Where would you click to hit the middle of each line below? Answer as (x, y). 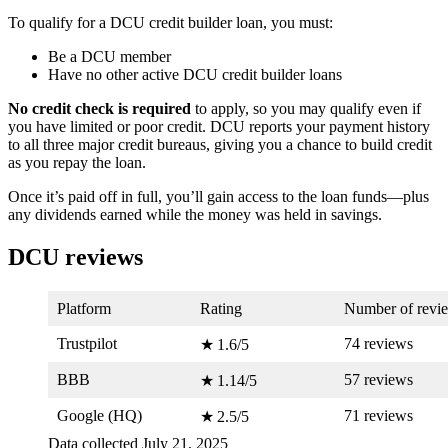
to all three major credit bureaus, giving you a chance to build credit (220, 144)
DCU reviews (75, 256)
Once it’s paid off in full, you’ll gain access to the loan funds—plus (218, 196)
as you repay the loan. (77, 162)
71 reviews (378, 415)
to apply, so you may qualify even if (306, 108)
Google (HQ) (99, 415)
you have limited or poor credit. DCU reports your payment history (219, 126)
